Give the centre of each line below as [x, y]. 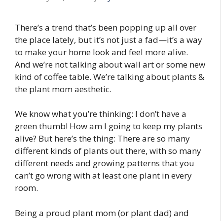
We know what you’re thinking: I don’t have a [101, 114]
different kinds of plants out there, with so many [108, 151]
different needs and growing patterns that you [105, 163]
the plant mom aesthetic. [63, 89]
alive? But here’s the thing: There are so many [102, 139]
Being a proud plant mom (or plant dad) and [102, 213]
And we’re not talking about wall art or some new [110, 64]
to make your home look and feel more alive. [101, 52]
